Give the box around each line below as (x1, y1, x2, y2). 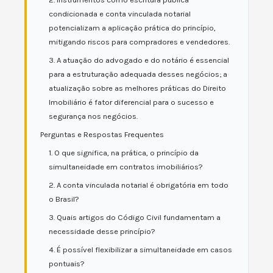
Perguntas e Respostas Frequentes (40, 130, 164, 139)
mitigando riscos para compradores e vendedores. (49, 37, 230, 46)
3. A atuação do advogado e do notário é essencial (49, 55, 229, 65)
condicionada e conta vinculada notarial (49, 9, 191, 18)
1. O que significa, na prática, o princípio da (49, 148, 199, 157)
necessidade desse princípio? (49, 227, 155, 236)
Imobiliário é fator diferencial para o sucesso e (49, 97, 214, 107)
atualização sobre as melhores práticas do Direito (49, 83, 226, 93)
